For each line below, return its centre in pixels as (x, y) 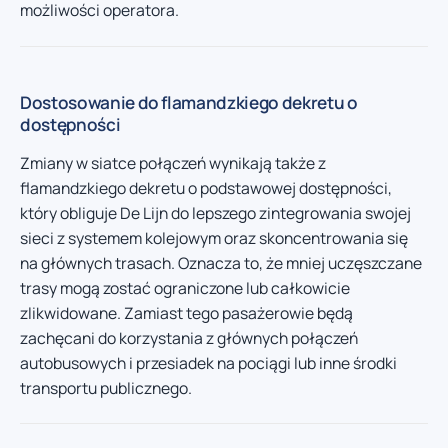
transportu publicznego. (106, 387)
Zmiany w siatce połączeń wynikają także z (173, 162)
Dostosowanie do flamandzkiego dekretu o (189, 102)
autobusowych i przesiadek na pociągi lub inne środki (208, 362)
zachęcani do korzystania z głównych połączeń (189, 337)
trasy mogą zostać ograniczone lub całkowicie (185, 287)
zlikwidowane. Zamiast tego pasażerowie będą (186, 312)
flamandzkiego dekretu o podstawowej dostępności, (206, 187)
